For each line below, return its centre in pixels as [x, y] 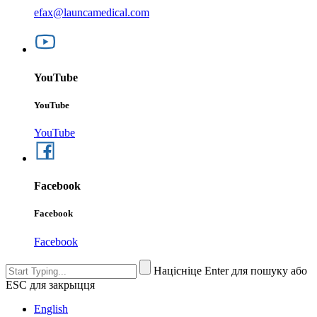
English [51, 309]
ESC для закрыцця [50, 284]
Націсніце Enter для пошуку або [230, 270]
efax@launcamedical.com [92, 13]
